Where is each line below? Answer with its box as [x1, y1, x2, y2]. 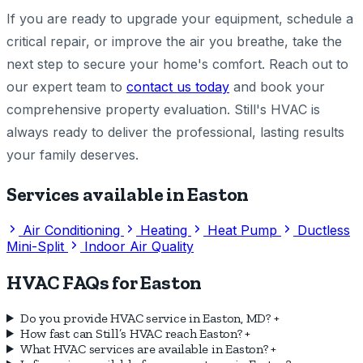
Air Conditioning [23, 222, 124, 239]
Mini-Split [6, 238, 68, 255]
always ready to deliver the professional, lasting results [6, 124, 344, 141]
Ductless [297, 222, 350, 239]
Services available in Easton [6, 182, 249, 207]
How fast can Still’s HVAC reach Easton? [19, 326, 242, 341]
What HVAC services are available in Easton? [19, 341, 268, 357]
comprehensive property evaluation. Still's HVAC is [6, 101, 320, 118]
